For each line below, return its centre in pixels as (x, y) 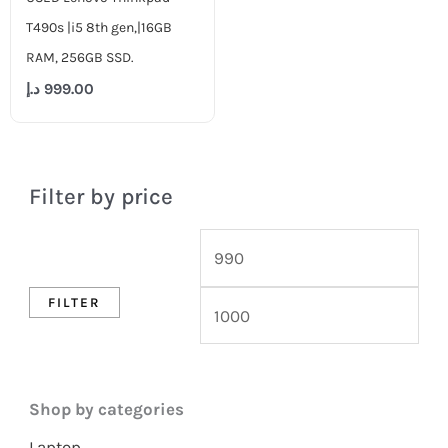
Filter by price (100, 197)
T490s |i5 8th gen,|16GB (98, 28)
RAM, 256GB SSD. (79, 58)
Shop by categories (106, 408)
